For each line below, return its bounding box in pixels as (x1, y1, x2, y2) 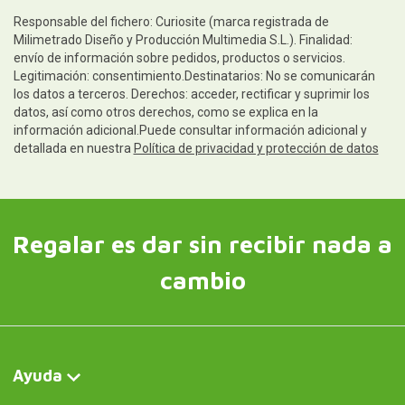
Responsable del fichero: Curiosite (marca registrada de (13, 14, 329, 30)
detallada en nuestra (13, 141, 134, 156)
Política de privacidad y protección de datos (133, 141, 379, 156)
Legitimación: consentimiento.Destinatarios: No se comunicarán (13, 69, 375, 84)
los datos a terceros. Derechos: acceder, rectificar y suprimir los (13, 87, 370, 102)
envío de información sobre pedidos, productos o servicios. (13, 51, 345, 66)
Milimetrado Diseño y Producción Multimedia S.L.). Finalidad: (13, 33, 353, 48)
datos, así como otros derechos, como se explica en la (13, 105, 318, 120)
